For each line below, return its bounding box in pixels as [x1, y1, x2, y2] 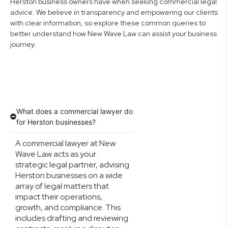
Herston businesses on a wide [15, 170, 123, 181]
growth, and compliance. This [15, 202, 121, 213]
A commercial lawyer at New [15, 138, 116, 149]
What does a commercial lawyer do [16, 107, 133, 116]
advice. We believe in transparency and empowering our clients [10, 8, 218, 17]
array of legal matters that [15, 181, 109, 191]
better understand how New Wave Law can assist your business [10, 29, 217, 38]
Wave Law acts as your [15, 149, 96, 159]
